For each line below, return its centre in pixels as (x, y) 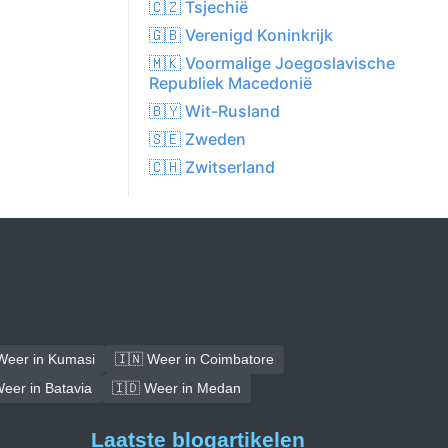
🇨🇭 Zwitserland (212, 167)
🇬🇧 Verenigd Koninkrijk (241, 35)
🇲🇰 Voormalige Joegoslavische (272, 63)
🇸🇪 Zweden (197, 139)
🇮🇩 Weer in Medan (176, 388)
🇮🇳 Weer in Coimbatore (194, 359)
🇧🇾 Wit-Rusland (214, 111)
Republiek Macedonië (230, 83)
